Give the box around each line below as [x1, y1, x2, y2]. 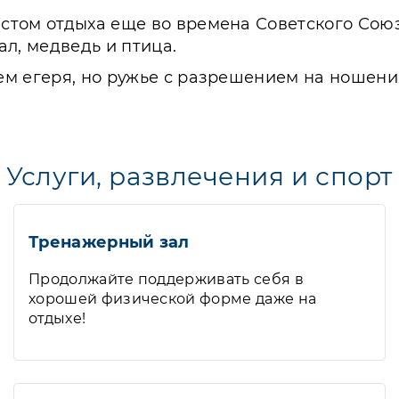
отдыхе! [28, 310, 86, 327]
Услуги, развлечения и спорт [5, 161, 394, 191]
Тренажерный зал [28, 232, 190, 252]
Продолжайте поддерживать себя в [28, 271, 304, 288]
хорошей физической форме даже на [28, 290, 317, 307]
